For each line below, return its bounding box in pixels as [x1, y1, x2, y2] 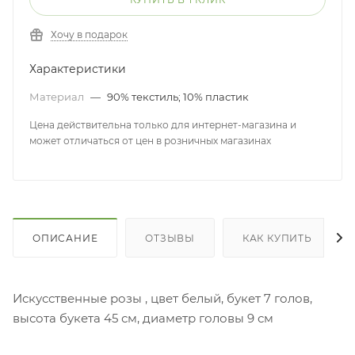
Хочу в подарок [51, 29, 128, 40]
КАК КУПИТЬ [242, 231, 312, 244]
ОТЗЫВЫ [145, 231, 196, 244]
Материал [29, 90, 86, 103]
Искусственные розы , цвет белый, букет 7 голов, [13, 290, 312, 306]
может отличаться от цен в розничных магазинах [29, 135, 271, 147]
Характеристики [29, 62, 126, 76]
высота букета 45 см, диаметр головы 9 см [13, 310, 273, 326]
